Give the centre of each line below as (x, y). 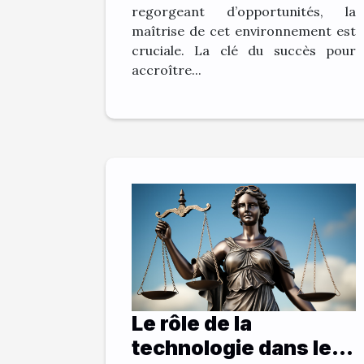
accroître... (167, 69)
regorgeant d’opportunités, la (244, 11)
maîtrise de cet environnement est (244, 30)
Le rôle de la (192, 324)
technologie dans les (238, 348)
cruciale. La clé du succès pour (244, 50)
